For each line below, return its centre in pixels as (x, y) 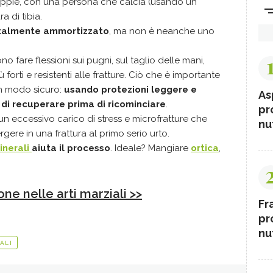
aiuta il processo (71, 148)
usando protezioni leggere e (130, 90)
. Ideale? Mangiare (151, 148)
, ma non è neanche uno (162, 31)
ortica (205, 148)
